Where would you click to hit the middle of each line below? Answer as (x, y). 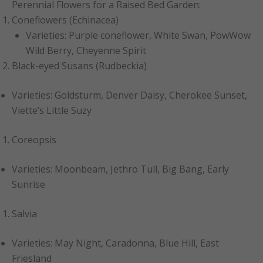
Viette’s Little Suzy (52, 111)
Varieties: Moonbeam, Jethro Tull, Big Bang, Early (120, 169)
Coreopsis (34, 140)
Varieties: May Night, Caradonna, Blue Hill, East (115, 243)
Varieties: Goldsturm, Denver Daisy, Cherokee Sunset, (129, 95)
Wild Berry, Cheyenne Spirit (86, 51)
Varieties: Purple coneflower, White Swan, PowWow (138, 36)
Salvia (24, 214)
